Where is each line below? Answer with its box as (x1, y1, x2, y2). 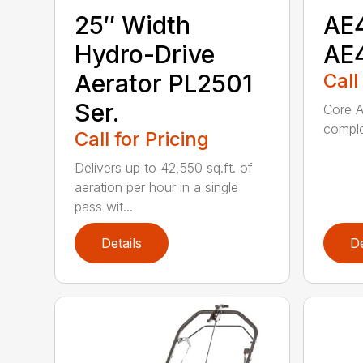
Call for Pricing (75, 127, 210, 152)
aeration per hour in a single (75, 179, 239, 196)
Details (101, 235, 143, 252)
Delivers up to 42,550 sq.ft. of (75, 160, 254, 177)
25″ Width (75, 11, 191, 41)
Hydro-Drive (75, 40, 216, 70)
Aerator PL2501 (75, 69, 254, 99)
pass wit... (75, 199, 134, 216)
